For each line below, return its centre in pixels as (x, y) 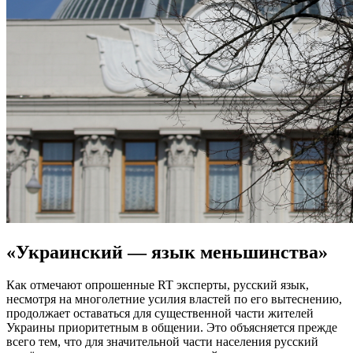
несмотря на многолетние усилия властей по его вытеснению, (174, 299)
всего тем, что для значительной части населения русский (162, 342)
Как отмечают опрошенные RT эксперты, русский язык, (158, 285)
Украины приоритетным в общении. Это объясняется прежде (172, 328)
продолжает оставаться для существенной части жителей (160, 314)
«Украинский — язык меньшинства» (167, 252)
